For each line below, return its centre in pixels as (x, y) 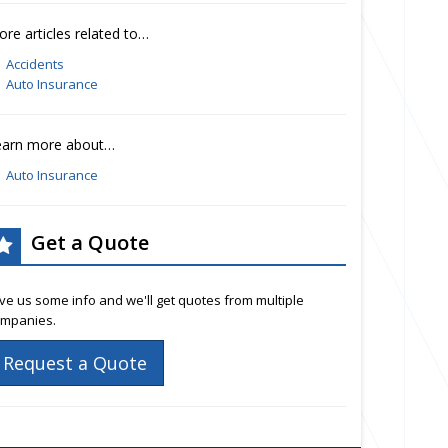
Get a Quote (90, 242)
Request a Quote (75, 363)
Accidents (34, 64)
